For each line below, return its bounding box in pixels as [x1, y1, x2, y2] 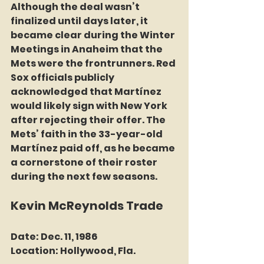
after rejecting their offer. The [11, 113, 167, 127]
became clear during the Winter [11, 28, 177, 42]
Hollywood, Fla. [58, 243, 136, 258]
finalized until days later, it [11, 14, 150, 28]
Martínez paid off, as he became [11, 141, 177, 155]
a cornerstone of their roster [11, 155, 159, 169]
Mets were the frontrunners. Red [11, 56, 177, 70]
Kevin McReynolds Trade [11, 197, 163, 214]
